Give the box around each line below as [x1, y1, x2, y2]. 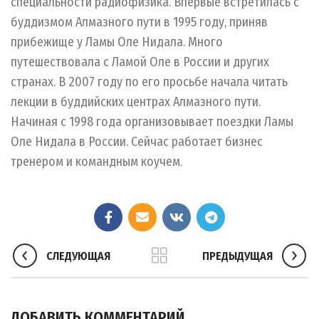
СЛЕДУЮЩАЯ [46, 249, 110, 263]
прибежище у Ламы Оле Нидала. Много [11, 34, 223, 51]
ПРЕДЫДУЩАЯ [202, 249, 273, 263]
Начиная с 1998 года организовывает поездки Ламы [11, 114, 293, 130]
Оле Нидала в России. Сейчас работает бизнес [11, 134, 263, 150]
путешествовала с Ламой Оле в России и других [11, 54, 269, 70]
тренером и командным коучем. [11, 154, 182, 170]
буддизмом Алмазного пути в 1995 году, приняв [11, 14, 268, 31]
